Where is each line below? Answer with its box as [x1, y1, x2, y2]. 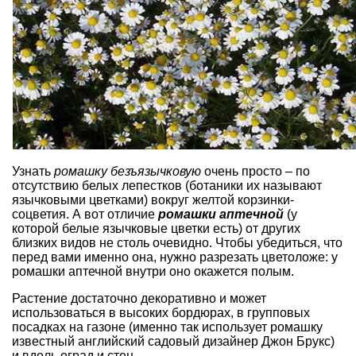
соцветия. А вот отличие [12, 207, 158, 222]
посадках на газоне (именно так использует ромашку [12, 320, 323, 335]
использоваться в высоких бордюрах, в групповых [12, 306, 310, 320]
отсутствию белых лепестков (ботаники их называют [12, 179, 322, 193]
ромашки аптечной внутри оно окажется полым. [12, 265, 294, 279]
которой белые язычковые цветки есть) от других [12, 222, 300, 236]
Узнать [12, 164, 54, 179]
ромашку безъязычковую [54, 164, 201, 179]
